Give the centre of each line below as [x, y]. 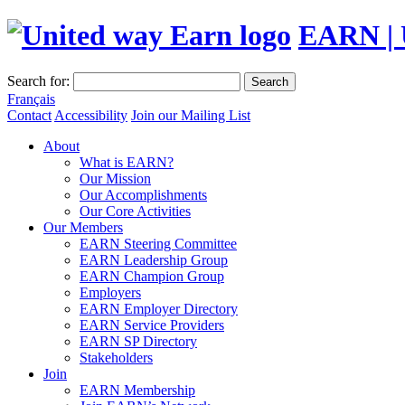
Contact [29, 115]
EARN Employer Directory [159, 308]
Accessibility [91, 115]
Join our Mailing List [191, 115]
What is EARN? [127, 162]
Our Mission [115, 178]
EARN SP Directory [138, 341]
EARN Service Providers [152, 325]
